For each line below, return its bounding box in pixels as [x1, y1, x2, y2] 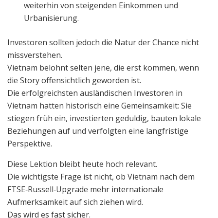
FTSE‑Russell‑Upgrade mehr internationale [7, 183, 163, 195]
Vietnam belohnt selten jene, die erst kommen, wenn [7, 62, 199, 73]
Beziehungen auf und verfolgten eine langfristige [7, 125, 188, 136]
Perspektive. [7, 138, 52, 149]
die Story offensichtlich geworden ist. [7, 74, 141, 86]
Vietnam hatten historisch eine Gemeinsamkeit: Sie [7, 100, 192, 111]
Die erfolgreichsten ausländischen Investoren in [7, 87, 182, 98]
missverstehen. [7, 49, 62, 60]
